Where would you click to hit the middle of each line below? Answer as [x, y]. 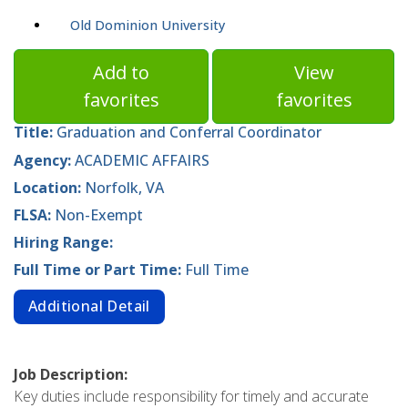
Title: [35, 133]
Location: [49, 187]
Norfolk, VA [124, 187]
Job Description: [71, 374]
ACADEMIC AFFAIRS [142, 160]
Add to [122, 73]
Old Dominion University [148, 25]
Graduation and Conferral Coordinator [189, 133]
